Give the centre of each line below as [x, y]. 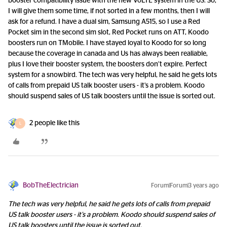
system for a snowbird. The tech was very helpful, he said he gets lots [112, 75]
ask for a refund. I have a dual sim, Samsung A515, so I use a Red [104, 22]
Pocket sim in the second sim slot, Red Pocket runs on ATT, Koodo [108, 32]
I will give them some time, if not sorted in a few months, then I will [109, 11]
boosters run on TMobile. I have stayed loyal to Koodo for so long [107, 43]
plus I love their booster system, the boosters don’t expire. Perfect [108, 64]
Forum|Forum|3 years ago [185, 185]
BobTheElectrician [51, 185]
